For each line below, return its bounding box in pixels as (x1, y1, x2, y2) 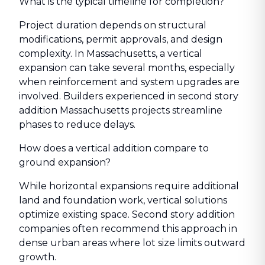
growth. (19, 251, 56, 263)
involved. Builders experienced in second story (19, 91, 238, 102)
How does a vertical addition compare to (19, 143, 209, 154)
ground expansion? (19, 157, 111, 168)
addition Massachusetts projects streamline (19, 105, 222, 116)
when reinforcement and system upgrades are (19, 76, 240, 88)
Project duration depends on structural (19, 20, 206, 31)
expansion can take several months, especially (19, 62, 235, 73)
